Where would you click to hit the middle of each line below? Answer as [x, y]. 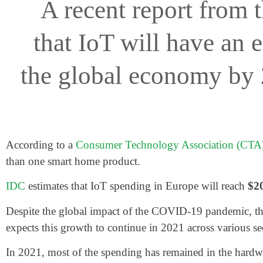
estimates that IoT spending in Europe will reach [136, 186]
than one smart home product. [75, 161]
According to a [41, 145]
